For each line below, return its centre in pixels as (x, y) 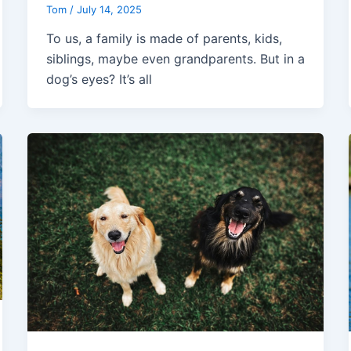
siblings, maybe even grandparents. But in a (175, 59)
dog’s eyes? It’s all (99, 80)
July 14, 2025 (109, 9)
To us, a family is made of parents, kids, (164, 39)
